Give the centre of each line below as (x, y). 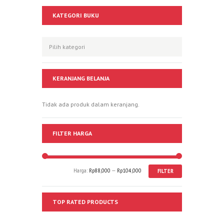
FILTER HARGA (72, 133)
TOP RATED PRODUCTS (85, 201)
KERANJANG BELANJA (81, 78)
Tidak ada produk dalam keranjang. (91, 104)
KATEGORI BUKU (76, 15)
